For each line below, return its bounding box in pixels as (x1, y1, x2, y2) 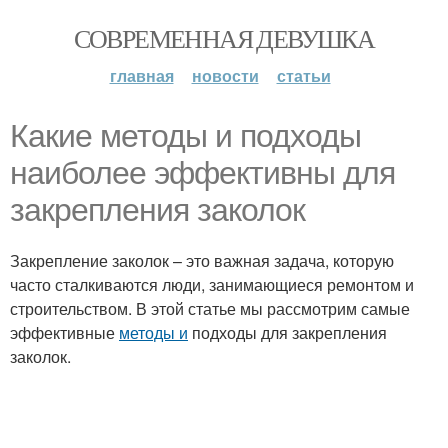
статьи (276, 64, 331, 87)
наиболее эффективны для (10, 155, 395, 191)
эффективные (10, 321, 119, 344)
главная (109, 64, 174, 87)
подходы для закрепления (188, 321, 387, 344)
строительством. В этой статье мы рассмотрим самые (10, 297, 410, 320)
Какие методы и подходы (10, 118, 361, 154)
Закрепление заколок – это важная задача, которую (10, 249, 394, 272)
